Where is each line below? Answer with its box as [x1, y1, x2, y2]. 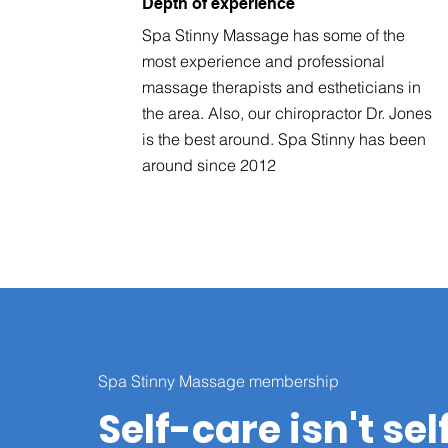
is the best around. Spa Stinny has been [142, 129, 427, 150]
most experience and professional [142, 51, 386, 72]
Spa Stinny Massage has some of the [142, 25, 406, 46]
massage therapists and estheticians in [142, 77, 422, 98]
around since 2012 [142, 155, 277, 176]
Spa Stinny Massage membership [98, 371, 339, 392]
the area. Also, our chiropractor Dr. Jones [142, 103, 433, 124]
